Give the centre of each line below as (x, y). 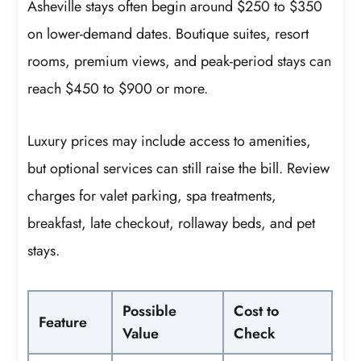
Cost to (257, 311)
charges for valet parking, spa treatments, (152, 196)
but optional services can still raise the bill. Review (179, 169)
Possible (150, 311)
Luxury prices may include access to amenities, (170, 141)
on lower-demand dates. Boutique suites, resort (168, 33)
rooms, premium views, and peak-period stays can (180, 61)
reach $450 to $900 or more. (118, 88)
